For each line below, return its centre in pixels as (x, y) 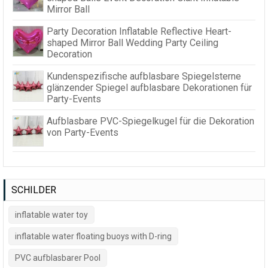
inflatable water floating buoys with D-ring (93, 237)
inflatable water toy (51, 215)
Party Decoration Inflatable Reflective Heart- (139, 32)
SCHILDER (34, 190)
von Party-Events (83, 133)
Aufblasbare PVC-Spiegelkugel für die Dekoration (150, 121)
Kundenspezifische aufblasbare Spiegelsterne (144, 77)
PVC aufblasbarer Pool (58, 258)
